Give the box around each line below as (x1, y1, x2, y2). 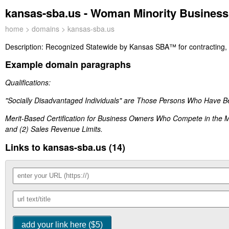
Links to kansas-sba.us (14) (5, 140, 125, 154)
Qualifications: (5, 77, 51, 88)
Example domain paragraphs (5, 58, 131, 72)
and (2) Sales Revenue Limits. (5, 124, 103, 134)
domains (32, 24, 59, 34)
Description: (5, 41, 45, 52)
